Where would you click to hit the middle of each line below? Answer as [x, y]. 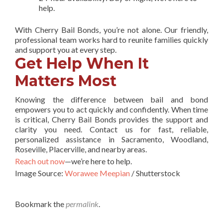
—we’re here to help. [98, 161]
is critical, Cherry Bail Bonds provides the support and [111, 119]
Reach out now [40, 161]
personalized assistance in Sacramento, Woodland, [111, 139]
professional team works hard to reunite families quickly [111, 39]
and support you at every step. [66, 49]
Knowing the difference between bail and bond [111, 99]
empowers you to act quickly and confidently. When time [111, 109]
